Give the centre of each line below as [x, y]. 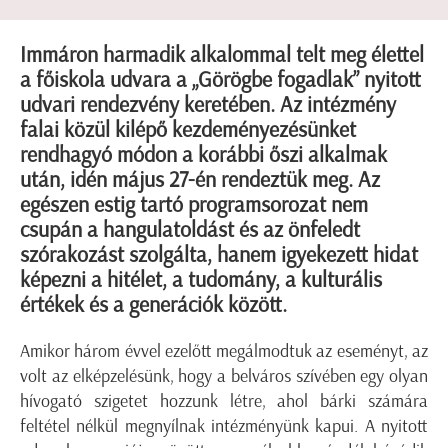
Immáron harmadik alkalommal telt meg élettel [222, 55]
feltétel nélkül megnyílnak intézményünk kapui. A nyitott [224, 426]
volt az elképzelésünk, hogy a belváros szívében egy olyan [224, 376]
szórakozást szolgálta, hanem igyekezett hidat [219, 255]
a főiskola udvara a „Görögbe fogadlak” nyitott [220, 80]
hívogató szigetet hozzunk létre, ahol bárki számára [224, 401]
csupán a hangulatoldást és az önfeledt [190, 230]
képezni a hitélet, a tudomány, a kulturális [201, 280]
